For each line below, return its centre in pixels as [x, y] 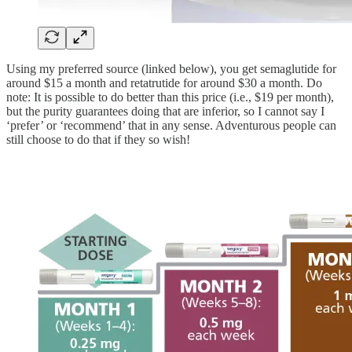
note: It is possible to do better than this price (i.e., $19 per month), [170, 97]
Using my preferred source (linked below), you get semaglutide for [171, 68]
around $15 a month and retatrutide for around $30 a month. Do [164, 82]
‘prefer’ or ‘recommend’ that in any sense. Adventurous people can [171, 125]
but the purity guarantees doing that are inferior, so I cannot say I [165, 111]
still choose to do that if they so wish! [98, 139]
